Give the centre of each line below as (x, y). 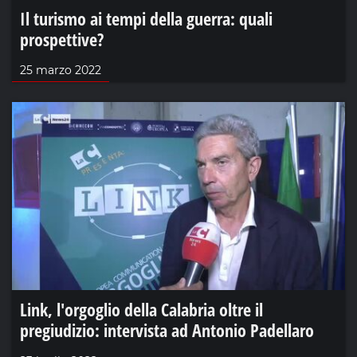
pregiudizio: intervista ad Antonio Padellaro (167, 330)
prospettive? (62, 39)
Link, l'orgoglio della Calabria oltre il (141, 309)
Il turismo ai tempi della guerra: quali (146, 19)
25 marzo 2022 (61, 71)
